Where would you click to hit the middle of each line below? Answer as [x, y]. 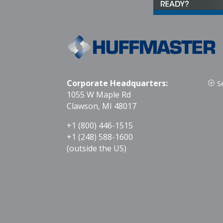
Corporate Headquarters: [117, 83]
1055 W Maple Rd [99, 94]
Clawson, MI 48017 [102, 106]
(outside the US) [97, 148]
